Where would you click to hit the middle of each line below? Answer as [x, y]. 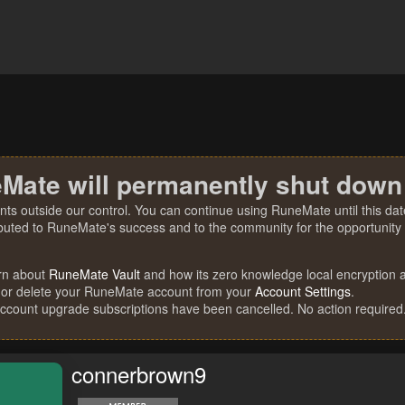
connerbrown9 [139, 374]
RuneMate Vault [94, 274]
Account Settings [303, 291]
